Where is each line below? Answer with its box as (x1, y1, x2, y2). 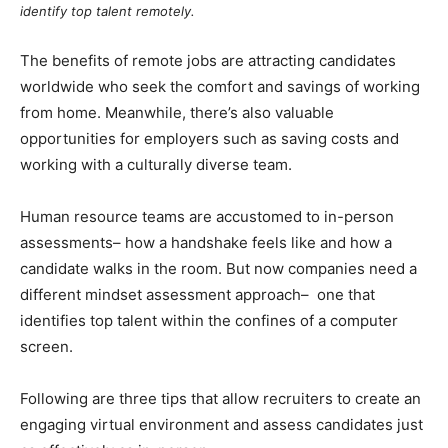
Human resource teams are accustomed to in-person (20, 206, 394, 226)
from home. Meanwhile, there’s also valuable (20, 102, 334, 122)
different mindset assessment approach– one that (20, 284, 375, 304)
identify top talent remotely (20, 2, 191, 19)
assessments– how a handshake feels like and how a (20, 232, 392, 252)
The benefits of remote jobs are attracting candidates (20, 50, 396, 70)
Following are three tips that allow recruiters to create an (20, 388, 421, 408)
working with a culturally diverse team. (20, 154, 300, 174)
